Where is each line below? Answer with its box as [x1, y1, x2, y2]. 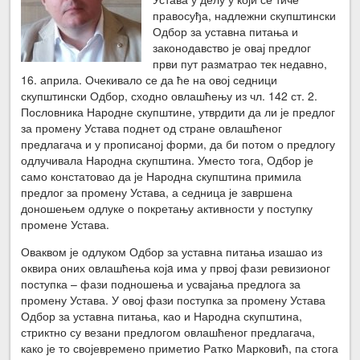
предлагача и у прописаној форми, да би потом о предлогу [21, 135, 336, 152]
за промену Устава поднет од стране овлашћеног [21, 119, 283, 136]
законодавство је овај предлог [153, 39, 312, 55]
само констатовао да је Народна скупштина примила [21, 167, 302, 184]
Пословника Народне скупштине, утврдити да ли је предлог [21, 103, 336, 120]
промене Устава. [21, 215, 110, 232]
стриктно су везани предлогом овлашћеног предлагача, [21, 323, 316, 340]
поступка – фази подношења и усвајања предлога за [21, 275, 301, 292]
